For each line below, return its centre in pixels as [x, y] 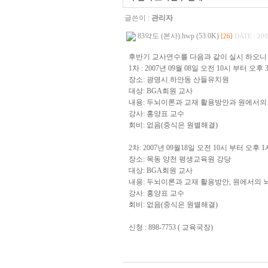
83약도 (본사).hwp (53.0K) [178, 36]
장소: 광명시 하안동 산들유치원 [179, 80]
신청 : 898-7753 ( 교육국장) [171, 227]
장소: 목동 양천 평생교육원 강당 [180, 159]
